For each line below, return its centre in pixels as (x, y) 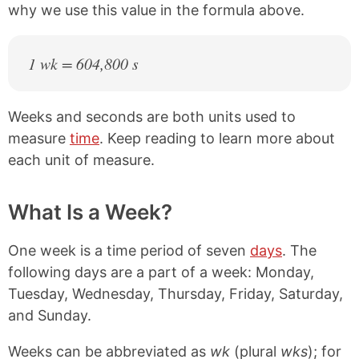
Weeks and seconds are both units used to (152, 117)
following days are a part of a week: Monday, (161, 272)
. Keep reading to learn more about (217, 138)
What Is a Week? (90, 212)
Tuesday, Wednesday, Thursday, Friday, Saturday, (175, 294)
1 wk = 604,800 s (83, 63)
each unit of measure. (81, 160)
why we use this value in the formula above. (156, 10)
